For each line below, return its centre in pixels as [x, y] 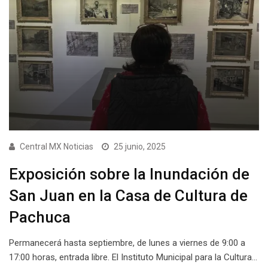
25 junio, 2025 [140, 147]
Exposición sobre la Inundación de [129, 174]
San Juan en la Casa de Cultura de [128, 196]
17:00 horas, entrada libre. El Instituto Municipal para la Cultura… [133, 258]
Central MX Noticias [57, 147]
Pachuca [40, 217]
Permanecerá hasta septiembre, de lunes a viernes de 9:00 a [127, 243]
